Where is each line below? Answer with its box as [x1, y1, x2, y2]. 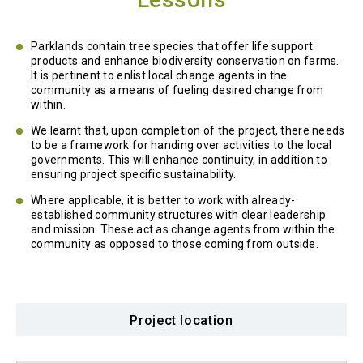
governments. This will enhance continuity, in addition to [31, 153, 327, 167]
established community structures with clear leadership [31, 208, 327, 222]
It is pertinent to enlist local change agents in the [31, 69, 288, 83]
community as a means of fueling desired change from [31, 83, 324, 97]
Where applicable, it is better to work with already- [31, 194, 296, 207]
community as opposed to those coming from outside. [31, 237, 318, 251]
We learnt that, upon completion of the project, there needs [31, 124, 345, 138]
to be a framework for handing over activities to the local [31, 139, 332, 152]
